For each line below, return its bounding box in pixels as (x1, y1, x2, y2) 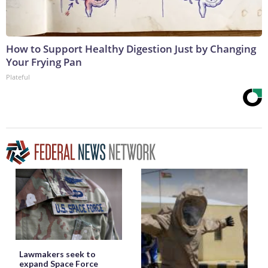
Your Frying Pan (6, 55, 82, 69)
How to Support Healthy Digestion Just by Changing (6, 42, 256, 56)
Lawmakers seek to (19, 248, 96, 259)
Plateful (6, 72, 30, 82)
